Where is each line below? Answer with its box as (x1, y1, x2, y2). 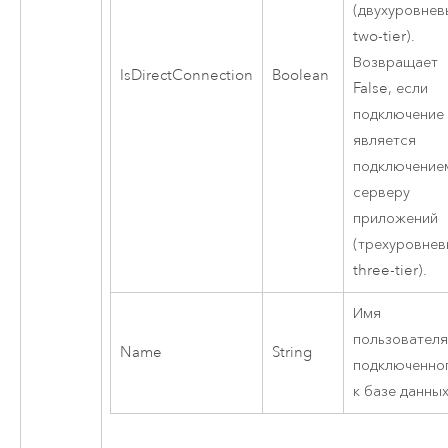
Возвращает (353, 52, 439, 72)
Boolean (272, 65, 330, 85)
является (353, 130, 417, 150)
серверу (353, 182, 411, 202)
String (272, 342, 313, 362)
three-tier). (353, 260, 428, 280)
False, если (353, 78, 429, 98)
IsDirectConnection (120, 65, 254, 85)
